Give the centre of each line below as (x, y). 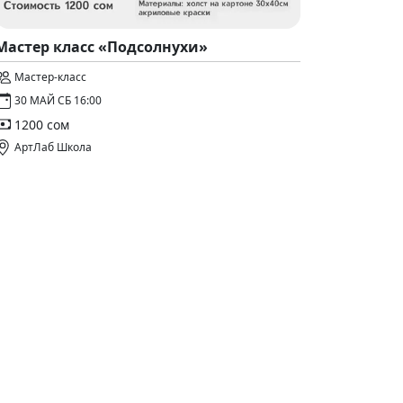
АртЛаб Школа (53, 147)
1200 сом (42, 124)
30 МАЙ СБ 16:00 (58, 100)
